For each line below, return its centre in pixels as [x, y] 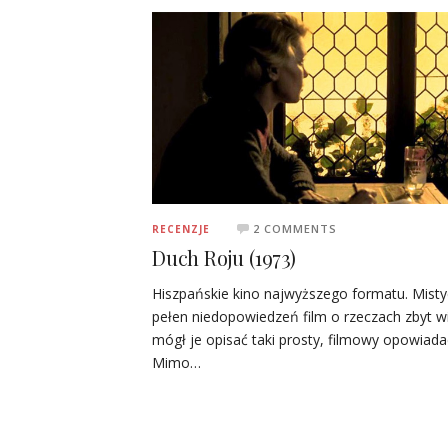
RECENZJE [181, 228]
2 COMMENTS [295, 228]
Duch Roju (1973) [224, 257]
